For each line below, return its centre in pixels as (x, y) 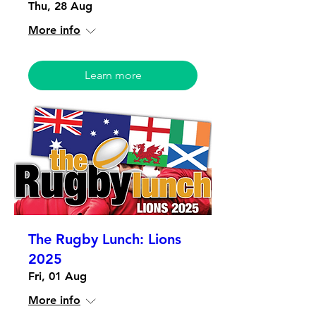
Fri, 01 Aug (57, 276)
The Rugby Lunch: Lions (105, 239)
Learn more (113, 75)
